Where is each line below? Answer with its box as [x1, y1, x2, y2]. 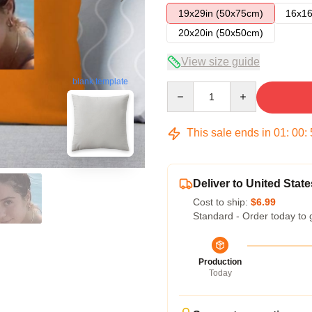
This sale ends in [184, 127, 274, 139]
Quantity [166, 82, 203, 93]
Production [198, 257, 242, 267]
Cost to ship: [193, 196, 251, 208]
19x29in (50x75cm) [178, 8, 263, 19]
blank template [72, 77, 128, 87]
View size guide [181, 56, 260, 68]
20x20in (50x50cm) [178, 27, 263, 38]
